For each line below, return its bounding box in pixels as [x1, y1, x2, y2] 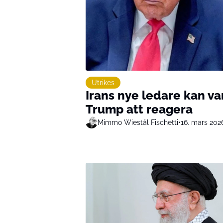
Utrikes [92, 79, 114, 87]
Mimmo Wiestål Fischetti [98, 118, 178, 126]
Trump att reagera [86, 102, 193, 117]
